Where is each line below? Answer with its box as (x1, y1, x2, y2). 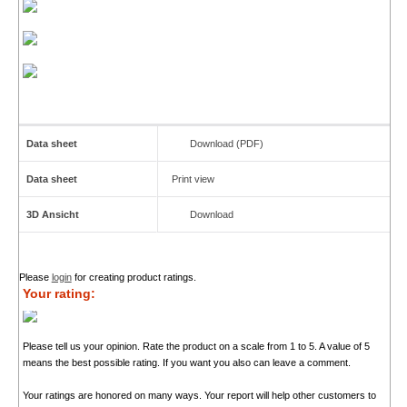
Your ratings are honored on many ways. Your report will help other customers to (22, 390, 376, 402)
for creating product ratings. (71, 272, 196, 283)
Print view (171, 174, 214, 185)
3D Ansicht (25, 209, 79, 221)
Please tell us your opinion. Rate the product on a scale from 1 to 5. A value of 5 (22, 341, 370, 352)
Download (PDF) (189, 138, 263, 150)
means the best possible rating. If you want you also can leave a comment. (22, 357, 351, 369)
